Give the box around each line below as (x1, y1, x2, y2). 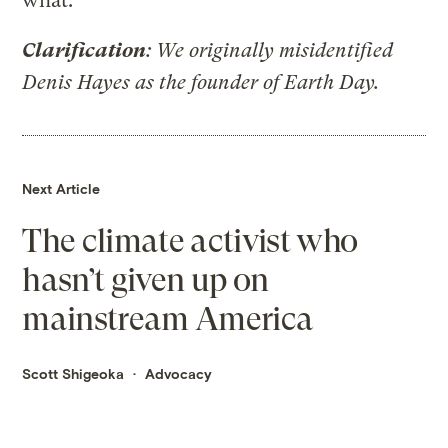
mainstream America (22, 299, 314, 338)
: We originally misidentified (146, 38, 394, 62)
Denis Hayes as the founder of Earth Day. (22, 70, 380, 94)
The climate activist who (22, 221, 358, 260)
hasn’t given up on (22, 260, 269, 299)
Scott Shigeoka (22, 364, 125, 382)
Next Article (22, 179, 101, 197)
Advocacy (145, 364, 213, 382)
